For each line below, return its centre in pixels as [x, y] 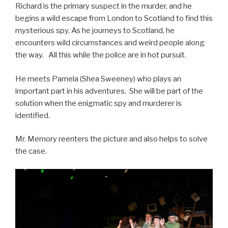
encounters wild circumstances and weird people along [110, 43]
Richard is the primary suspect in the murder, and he [104, 6]
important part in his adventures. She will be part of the [109, 91]
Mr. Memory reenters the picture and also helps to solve [111, 139]
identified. [33, 115]
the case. [31, 151]
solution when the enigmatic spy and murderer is [98, 103]
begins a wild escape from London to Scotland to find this [114, 19]
